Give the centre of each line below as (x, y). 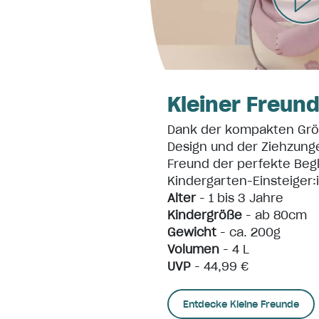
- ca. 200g (249, 232)
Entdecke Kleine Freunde (241, 304)
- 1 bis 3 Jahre (240, 198)
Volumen (193, 249)
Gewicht (192, 232)
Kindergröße (205, 215)
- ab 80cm (274, 215)
